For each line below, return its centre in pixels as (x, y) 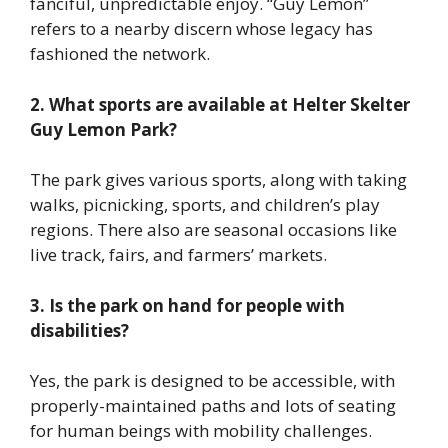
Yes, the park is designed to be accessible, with (212, 381)
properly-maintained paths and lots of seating (213, 406)
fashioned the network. (120, 54)
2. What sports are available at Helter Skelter (220, 104)
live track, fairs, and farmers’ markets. (178, 255)
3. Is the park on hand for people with (187, 305)
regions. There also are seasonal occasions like (213, 230)
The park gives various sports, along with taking (218, 180)
